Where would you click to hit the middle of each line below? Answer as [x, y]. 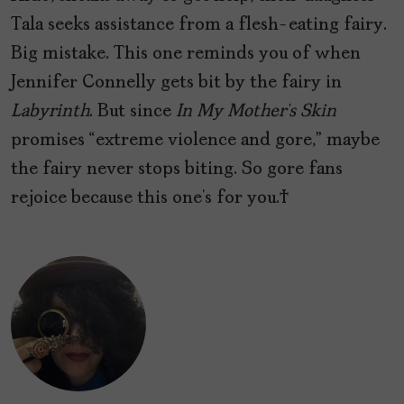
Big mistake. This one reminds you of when [186, 55]
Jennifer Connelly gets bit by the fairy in [176, 83]
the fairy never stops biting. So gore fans [177, 170]
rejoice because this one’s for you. [150, 199]
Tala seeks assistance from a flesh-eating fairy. [199, 26]
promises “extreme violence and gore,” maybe [195, 141]
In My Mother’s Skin [256, 112]
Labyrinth [50, 112]
